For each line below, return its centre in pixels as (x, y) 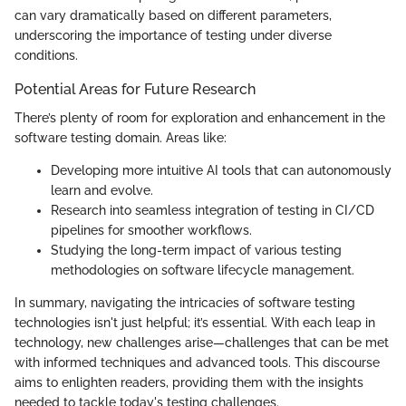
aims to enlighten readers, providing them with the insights (189, 383)
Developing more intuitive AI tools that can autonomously (221, 171)
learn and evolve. (102, 191)
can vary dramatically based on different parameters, (173, 16)
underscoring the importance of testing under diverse (173, 36)
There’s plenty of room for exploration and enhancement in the (200, 118)
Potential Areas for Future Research (135, 90)
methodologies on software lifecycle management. (203, 271)
